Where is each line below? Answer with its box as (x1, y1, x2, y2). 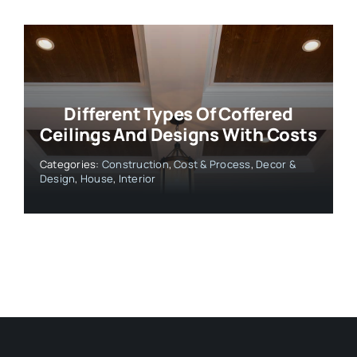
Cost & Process (174, 157, 251, 172)
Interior (118, 171, 156, 186)
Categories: (39, 157, 102, 172)
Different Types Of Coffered (64, 102, 293, 127)
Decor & (256, 157, 296, 172)
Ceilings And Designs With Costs (40, 123, 317, 147)
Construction (101, 157, 169, 172)
